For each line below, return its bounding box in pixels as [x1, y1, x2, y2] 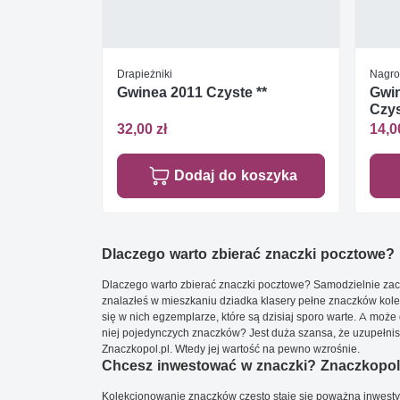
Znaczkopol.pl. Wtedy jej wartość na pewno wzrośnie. [102, 342, 360, 356]
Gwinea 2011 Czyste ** [117, 83, 267, 101]
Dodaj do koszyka [173, 167, 297, 185]
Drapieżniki [117, 66, 172, 80]
